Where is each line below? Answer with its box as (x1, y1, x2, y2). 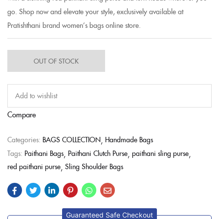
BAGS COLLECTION (43, 134, 101, 144)
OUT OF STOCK (34, 56, 79, 65)
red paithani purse (7, 161, 61, 171)
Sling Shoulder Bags (65, 161, 123, 171)
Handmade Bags (105, 134, 153, 144)
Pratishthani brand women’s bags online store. (7, 20, 141, 30)
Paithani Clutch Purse (68, 148, 128, 158)
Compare (7, 109, 36, 119)
